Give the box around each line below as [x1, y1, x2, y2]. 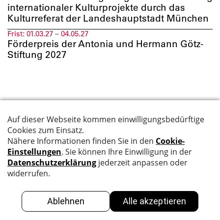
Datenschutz [117, 146, 165, 156]
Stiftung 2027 [7, 49, 67, 60]
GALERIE [117, 205, 152, 215]
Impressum [117, 162, 162, 171]
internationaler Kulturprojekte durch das [7, 1, 185, 13]
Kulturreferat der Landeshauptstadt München [7, 12, 209, 24]
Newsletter [7, 177, 50, 187]
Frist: [7, 29, 27, 38]
